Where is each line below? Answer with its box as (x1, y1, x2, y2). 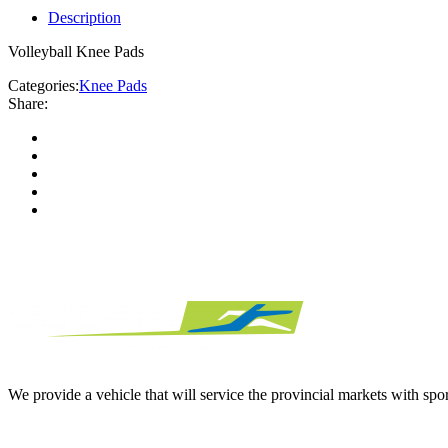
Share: (8, 94, 48, 112)
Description (48, 8, 121, 26)
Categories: (8, 76, 79, 94)
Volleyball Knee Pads (8, 42, 144, 60)
